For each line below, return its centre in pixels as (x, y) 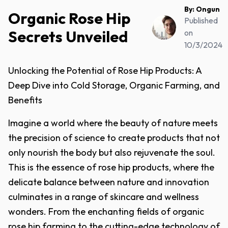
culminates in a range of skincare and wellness (104, 197)
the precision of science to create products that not (114, 138)
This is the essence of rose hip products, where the (111, 167)
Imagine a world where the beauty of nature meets (113, 123)
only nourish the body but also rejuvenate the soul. (112, 152)
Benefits (25, 100)
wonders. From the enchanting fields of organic (106, 211)
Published (201, 20)
